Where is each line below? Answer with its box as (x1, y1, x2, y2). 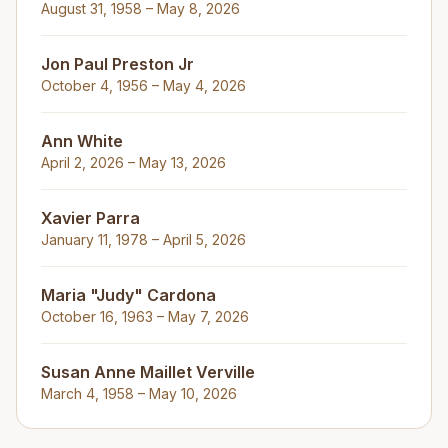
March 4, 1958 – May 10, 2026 (41, 385, 237, 402)
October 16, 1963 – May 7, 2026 (41, 308, 249, 325)
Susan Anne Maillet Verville (41, 362, 255, 382)
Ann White (41, 131, 123, 151)
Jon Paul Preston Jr (41, 54, 194, 74)
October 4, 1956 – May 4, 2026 (41, 77, 246, 94)
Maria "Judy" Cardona (41, 285, 216, 305)
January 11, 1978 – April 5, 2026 (41, 231, 246, 248)
